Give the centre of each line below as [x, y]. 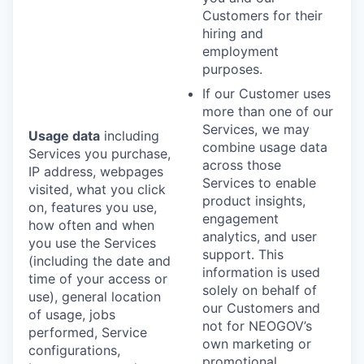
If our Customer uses [266, 93]
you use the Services [92, 243]
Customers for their [262, 15]
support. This [243, 254]
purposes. [232, 69]
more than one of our [268, 111]
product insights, [254, 200]
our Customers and [261, 308]
